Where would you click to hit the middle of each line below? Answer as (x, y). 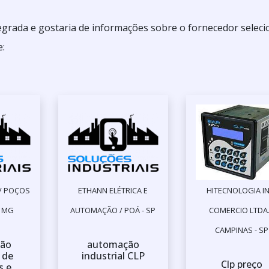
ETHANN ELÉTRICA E (113, 191)
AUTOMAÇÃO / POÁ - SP (113, 210)
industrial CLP (113, 256)
